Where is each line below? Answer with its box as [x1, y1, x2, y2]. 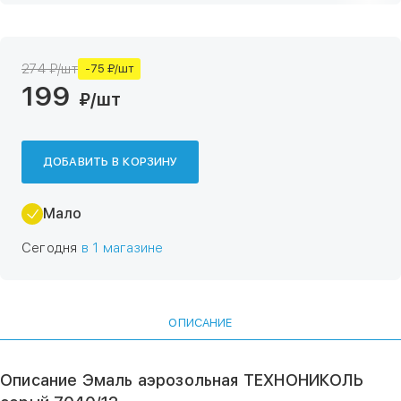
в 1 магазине [81, 240, 164, 256]
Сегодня [21, 240, 81, 256]
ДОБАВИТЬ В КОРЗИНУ [43, 155, 178, 168]
